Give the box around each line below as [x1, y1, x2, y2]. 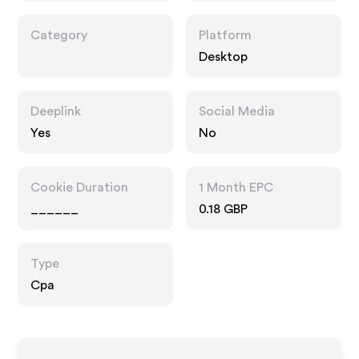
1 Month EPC [199, 181, 273, 194]
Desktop [199, 50, 248, 63]
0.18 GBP [199, 203, 248, 216]
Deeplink [30, 105, 82, 118]
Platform [199, 29, 252, 42]
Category [30, 29, 88, 42]
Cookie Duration [30, 181, 129, 194]
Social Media [199, 105, 275, 118]
